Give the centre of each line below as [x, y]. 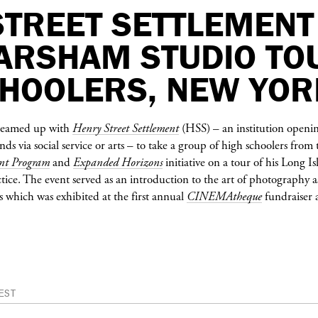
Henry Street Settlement [126, 128]
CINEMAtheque [224, 196]
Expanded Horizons [118, 162]
